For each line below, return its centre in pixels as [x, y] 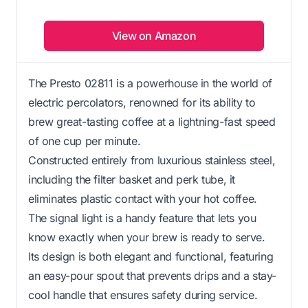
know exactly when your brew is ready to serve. [147, 237]
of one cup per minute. [85, 141]
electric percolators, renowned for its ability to [142, 102]
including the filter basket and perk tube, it [132, 179]
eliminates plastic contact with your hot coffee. [143, 198]
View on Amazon [154, 35]
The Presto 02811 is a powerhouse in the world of [150, 83]
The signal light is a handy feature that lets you [142, 218]
